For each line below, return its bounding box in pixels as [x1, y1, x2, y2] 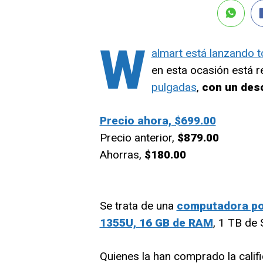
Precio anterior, [99, 131, 177, 144]
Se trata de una [99, 199, 177, 213]
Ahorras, [99, 148, 144, 161]
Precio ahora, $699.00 [99, 114, 216, 127]
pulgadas [151, 80, 197, 94]
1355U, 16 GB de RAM [99, 216, 213, 230]
